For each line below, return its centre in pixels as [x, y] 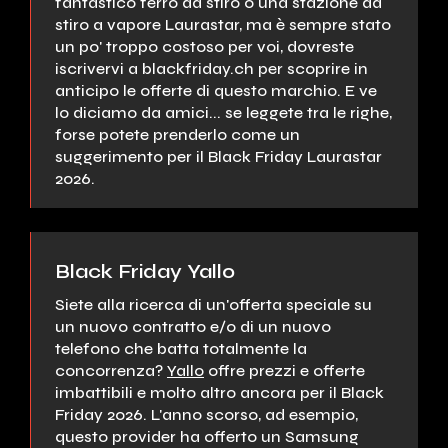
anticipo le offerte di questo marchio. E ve [216, 91]
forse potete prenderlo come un [177, 135]
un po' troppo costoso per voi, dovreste [204, 47]
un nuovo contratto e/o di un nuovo [193, 326]
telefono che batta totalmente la [181, 348]
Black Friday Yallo [145, 271]
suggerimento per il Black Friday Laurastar [218, 157]
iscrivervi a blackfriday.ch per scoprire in [211, 69]
